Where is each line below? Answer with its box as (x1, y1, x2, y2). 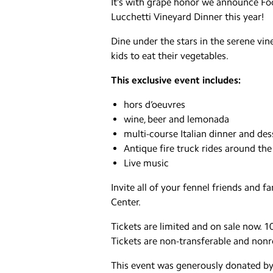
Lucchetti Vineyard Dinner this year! (111, 11, 264, 23)
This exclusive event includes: (111, 74, 241, 86)
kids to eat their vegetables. (111, 50, 229, 62)
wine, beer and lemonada (123, 113, 229, 125)
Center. (111, 196, 141, 208)
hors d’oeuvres (123, 99, 185, 110)
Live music (123, 157, 169, 169)
